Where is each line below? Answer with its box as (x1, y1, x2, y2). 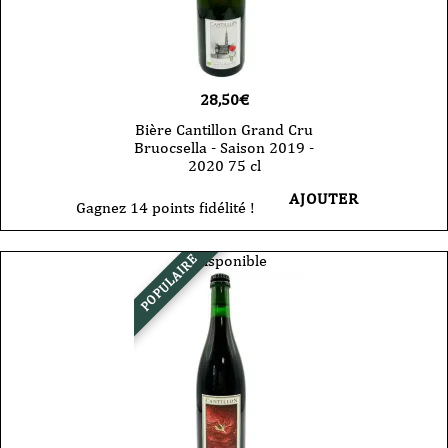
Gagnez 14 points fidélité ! (75, 198, 255, 218)
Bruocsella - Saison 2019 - (134, 138, 314, 158)
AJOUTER (288, 189, 359, 209)
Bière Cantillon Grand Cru (135, 120, 313, 140)
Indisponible (181, 251, 267, 271)
